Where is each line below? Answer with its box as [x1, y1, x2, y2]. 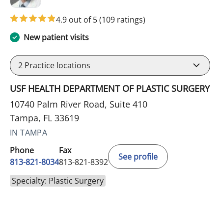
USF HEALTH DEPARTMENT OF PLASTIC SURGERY [10, 82, 210, 94]
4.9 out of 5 [56, 14, 99, 25]
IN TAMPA [10, 127, 48, 138]
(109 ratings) [99, 14, 145, 25]
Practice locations [23, 59, 90, 71]
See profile [118, 151, 158, 162]
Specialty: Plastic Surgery [12, 175, 104, 186]
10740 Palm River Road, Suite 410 [10, 98, 147, 110]
